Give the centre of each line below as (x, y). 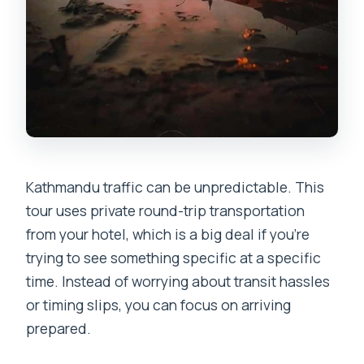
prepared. (59, 328)
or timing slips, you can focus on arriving (159, 304)
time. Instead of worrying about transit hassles (178, 281)
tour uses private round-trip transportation (166, 210)
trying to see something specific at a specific (174, 257)
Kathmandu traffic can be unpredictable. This (175, 186)
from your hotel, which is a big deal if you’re (168, 234)
